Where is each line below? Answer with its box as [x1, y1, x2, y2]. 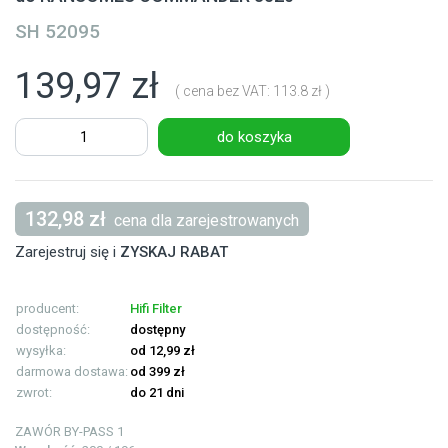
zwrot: [16, 385, 52, 401]
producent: [16, 301, 79, 317]
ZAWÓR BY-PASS [15, 424, 114, 440]
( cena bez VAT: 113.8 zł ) [175, 83, 330, 100]
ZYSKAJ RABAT [120, 243, 228, 262]
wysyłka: [16, 343, 66, 359]
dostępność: [16, 322, 90, 338]
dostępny [130, 322, 185, 338]
